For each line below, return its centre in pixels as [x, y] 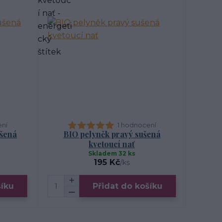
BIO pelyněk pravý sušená [112, 134]
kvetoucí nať [112, 144]
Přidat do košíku [128, 186]
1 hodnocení [137, 125]
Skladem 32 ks [112, 153]
